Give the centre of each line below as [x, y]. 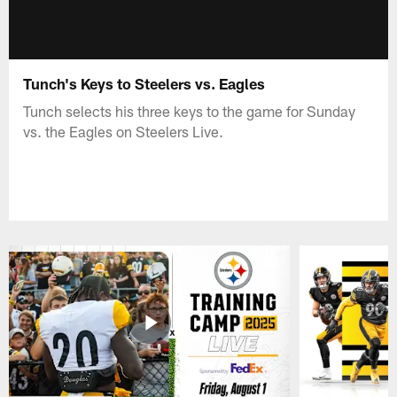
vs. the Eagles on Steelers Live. [124, 131]
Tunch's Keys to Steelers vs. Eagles [144, 83]
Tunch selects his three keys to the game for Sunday [190, 110]
